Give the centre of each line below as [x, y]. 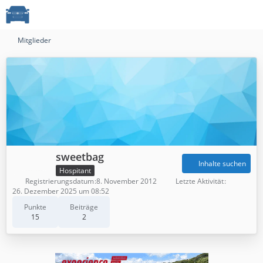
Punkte [35, 207]
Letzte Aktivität [200, 181]
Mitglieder [34, 40]
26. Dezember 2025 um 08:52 [61, 191]
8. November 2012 [127, 181]
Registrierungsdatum [60, 181]
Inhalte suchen [222, 164]
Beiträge [84, 207]
